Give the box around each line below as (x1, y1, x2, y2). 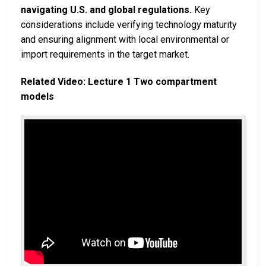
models (21, 90, 54, 102)
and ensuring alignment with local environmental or (21, 33, 229, 45)
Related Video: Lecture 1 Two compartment (21, 75, 217, 87)
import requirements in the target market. (21, 48, 189, 60)
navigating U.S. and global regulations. (21, 4, 192, 15)
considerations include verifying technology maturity (21, 18, 237, 30)
